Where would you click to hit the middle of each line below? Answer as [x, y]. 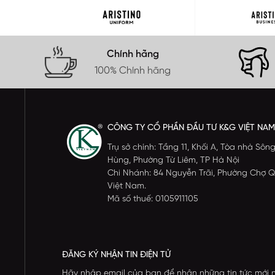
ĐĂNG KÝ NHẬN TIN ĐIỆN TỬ [116, 255]
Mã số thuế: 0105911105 [153, 199]
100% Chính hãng [133, 71]
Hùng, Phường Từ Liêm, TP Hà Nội [173, 161]
